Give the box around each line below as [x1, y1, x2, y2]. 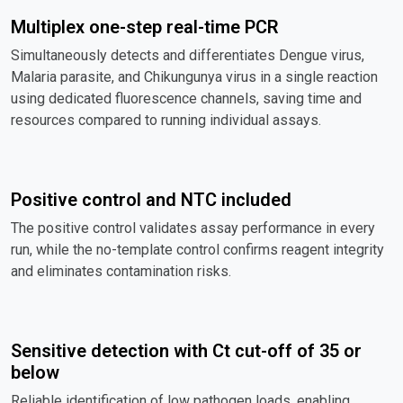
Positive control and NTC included [11, 188, 291, 210]
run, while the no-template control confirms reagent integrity [11, 240, 384, 258]
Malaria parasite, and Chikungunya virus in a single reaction [11, 67, 378, 85]
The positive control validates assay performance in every [11, 219, 375, 237]
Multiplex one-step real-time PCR [11, 15, 279, 38]
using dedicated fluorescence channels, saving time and [11, 89, 362, 107]
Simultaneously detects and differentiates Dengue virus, [11, 46, 364, 64]
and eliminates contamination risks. [11, 262, 231, 280]
